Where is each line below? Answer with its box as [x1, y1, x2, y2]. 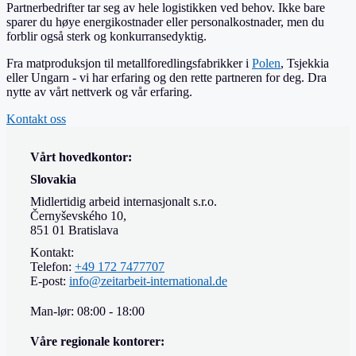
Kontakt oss [6, 111, 66, 126]
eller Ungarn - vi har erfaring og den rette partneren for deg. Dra [6, 70, 327, 84]
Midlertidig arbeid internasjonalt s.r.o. [30, 194, 217, 208]
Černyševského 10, [30, 208, 126, 222]
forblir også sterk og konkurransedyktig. [6, 29, 207, 43]
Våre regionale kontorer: [30, 334, 164, 348]
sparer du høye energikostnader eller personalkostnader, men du [6, 14, 324, 29]
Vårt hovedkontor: [30, 149, 132, 164]
